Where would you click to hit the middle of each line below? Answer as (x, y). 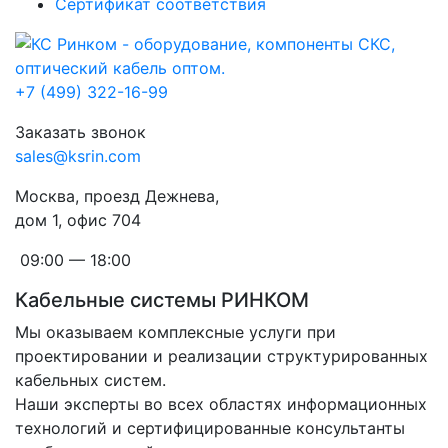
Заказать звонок (80, 132)
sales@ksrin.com (78, 156)
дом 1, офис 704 (78, 220)
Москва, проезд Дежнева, (119, 196)
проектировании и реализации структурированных (221, 356)
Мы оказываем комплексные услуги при (175, 332)
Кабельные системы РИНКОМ (162, 300)
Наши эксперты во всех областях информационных (221, 404)
